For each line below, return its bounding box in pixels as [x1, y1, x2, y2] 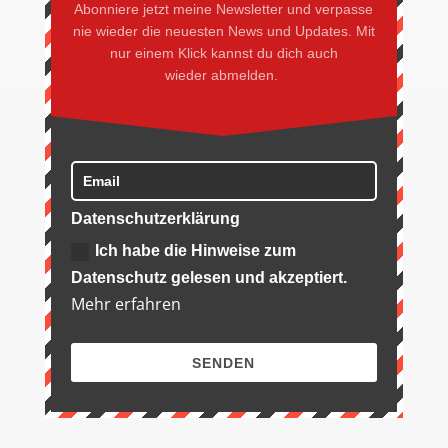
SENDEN [192, 354, 256, 371]
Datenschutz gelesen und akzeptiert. [70, 268, 347, 286]
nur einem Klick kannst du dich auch [109, 44, 338, 61]
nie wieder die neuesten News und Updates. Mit [72, 22, 375, 39]
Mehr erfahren [70, 292, 181, 315]
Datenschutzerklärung [70, 209, 240, 227]
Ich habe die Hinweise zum [94, 241, 296, 259]
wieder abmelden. [165, 66, 283, 83]
